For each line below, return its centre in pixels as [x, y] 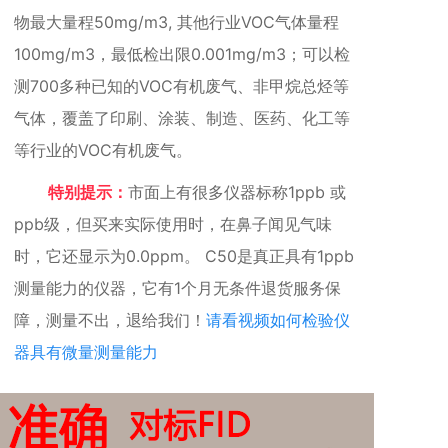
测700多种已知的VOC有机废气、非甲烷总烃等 [181, 86]
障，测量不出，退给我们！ [110, 320]
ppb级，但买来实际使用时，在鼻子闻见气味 [173, 224]
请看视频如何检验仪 [278, 320]
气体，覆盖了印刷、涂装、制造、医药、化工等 [182, 118]
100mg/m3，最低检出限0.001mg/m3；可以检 [182, 54]
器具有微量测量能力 [86, 352]
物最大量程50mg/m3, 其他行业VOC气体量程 [176, 22]
